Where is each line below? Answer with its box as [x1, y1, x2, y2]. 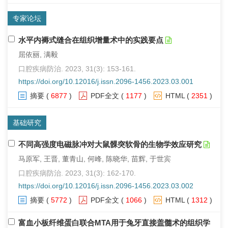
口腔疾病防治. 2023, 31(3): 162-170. [18, 168, 136, 177]
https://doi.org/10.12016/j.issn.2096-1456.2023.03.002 [18, 181, 193, 190]
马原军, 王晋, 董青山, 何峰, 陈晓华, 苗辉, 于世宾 [18, 154, 171, 163]
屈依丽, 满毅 [18, 50, 58, 59]
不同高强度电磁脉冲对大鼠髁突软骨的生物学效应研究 [18, 139, 202, 149]
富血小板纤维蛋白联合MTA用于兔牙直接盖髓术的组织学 [18, 218, 210, 227]
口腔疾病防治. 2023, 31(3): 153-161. [18, 64, 136, 73]
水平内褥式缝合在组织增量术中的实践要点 [18, 35, 163, 44]
